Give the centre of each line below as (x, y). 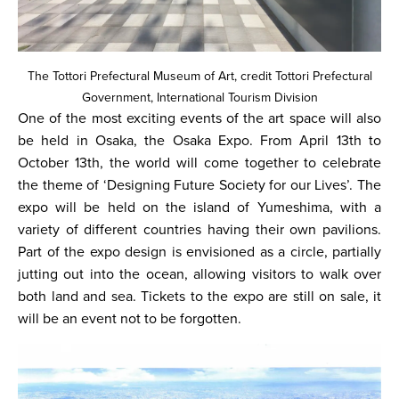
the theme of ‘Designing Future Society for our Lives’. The (199, 185)
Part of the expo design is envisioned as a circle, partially (199, 252)
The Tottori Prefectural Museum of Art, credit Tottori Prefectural (199, 76)
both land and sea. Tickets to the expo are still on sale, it (199, 297)
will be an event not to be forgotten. (130, 319)
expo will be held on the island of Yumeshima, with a (199, 208)
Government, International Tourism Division (199, 98)
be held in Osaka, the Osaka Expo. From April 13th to (199, 141)
